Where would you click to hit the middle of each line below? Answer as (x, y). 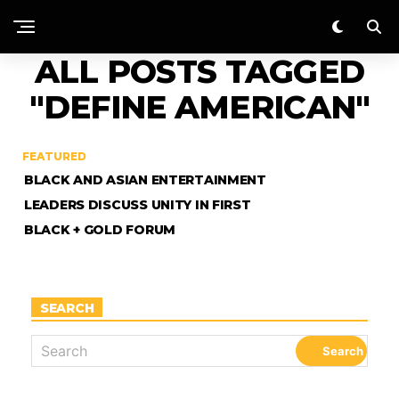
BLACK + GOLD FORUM (100, 230)
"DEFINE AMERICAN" (199, 107)
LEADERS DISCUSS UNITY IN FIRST (138, 205)
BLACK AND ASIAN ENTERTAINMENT (145, 180)
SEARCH (67, 308)
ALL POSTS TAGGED (199, 71)
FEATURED (54, 156)
